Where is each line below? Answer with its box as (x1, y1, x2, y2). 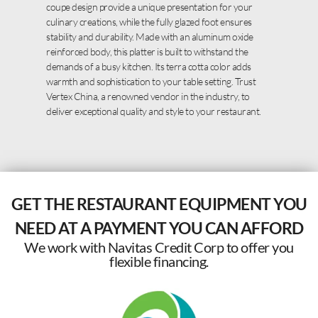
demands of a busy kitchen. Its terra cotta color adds (46, 60, 251, 73)
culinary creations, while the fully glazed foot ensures (46, 16, 252, 28)
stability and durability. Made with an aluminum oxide (46, 31, 253, 43)
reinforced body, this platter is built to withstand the (46, 45, 248, 58)
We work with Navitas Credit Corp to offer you (24, 238, 294, 256)
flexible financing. (109, 253, 209, 270)
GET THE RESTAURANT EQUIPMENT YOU (11, 194, 307, 214)
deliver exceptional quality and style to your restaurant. (46, 105, 261, 118)
